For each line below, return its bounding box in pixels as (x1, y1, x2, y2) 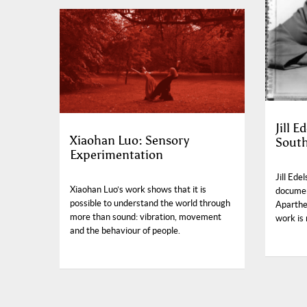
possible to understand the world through (70, 197, 230, 208)
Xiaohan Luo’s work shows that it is (70, 184, 206, 195)
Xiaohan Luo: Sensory (70, 132, 189, 148)
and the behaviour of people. (70, 225, 180, 236)
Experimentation (70, 147, 163, 162)
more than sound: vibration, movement (70, 211, 221, 222)
